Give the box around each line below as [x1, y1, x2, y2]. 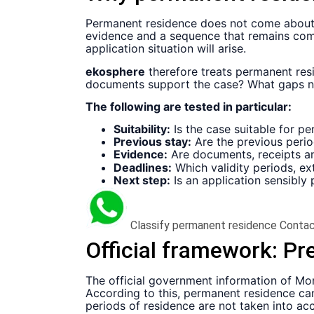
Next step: [114, 173, 170, 188]
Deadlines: [114, 161, 172, 175]
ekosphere [86, 64, 145, 78]
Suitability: [114, 122, 170, 137]
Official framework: [86, 237, 283, 264]
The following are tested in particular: [86, 99, 292, 114]
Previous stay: [114, 135, 191, 149]
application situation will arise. [86, 41, 246, 56]
